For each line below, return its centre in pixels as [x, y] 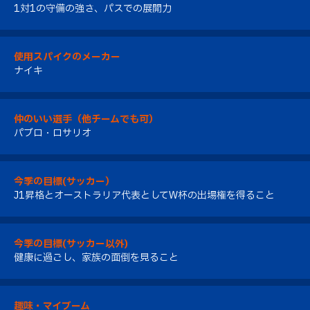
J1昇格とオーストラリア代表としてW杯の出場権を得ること [144, 195]
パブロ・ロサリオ [53, 133]
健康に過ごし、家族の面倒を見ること [96, 257]
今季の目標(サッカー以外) [71, 244]
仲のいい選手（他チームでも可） [86, 119]
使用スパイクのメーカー [67, 57]
